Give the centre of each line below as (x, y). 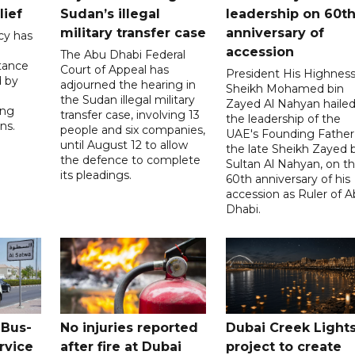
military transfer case (134, 32)
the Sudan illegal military (128, 99)
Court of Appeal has (115, 69)
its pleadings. (96, 175)
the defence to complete (131, 160)
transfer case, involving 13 (130, 115)
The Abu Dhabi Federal (123, 54)
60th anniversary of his (288, 179)
